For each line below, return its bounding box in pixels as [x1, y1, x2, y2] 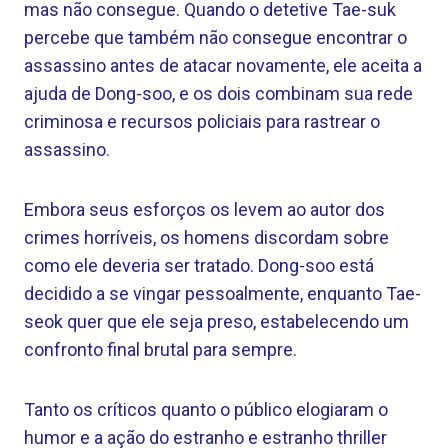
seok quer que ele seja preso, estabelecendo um [24, 311, 409, 332]
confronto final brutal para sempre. [24, 339, 297, 360]
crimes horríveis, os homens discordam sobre [24, 227, 389, 248]
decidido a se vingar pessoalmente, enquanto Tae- [24, 283, 421, 304]
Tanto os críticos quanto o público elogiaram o [24, 399, 388, 420]
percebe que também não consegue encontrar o [24, 27, 407, 48]
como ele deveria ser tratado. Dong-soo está [24, 255, 374, 276]
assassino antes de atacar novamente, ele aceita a [24, 55, 422, 76]
